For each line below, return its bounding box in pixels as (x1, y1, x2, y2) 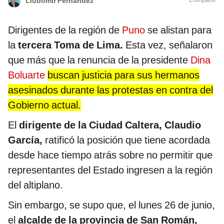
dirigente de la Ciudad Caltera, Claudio (19, 119, 201, 131)
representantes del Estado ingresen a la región (8, 164, 212, 176)
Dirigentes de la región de (8, 24, 122, 36)
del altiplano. (8, 179, 63, 191)
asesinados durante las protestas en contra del (8, 84, 213, 96)
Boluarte (8, 69, 45, 81)
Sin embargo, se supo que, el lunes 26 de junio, (8, 199, 215, 211)
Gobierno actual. (8, 99, 81, 111)
